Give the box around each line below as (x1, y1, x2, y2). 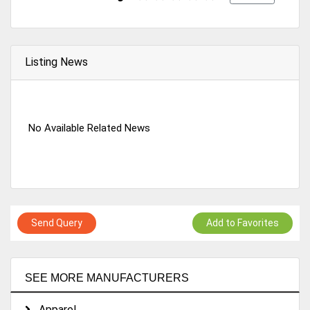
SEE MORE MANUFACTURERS (25, 271, 189, 284)
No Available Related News (28, 121, 150, 134)
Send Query (31, 217, 82, 228)
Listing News (25, 55, 88, 69)
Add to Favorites (206, 217, 279, 228)
